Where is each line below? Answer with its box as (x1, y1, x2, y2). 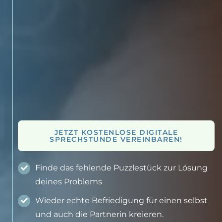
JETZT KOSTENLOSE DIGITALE (54, 127, 178, 137)
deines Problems (35, 176, 102, 186)
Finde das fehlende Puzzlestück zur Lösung (35, 163, 208, 172)
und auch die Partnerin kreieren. (35, 209, 164, 219)
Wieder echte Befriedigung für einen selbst (35, 195, 208, 205)
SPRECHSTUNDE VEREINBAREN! (50, 134, 183, 144)
